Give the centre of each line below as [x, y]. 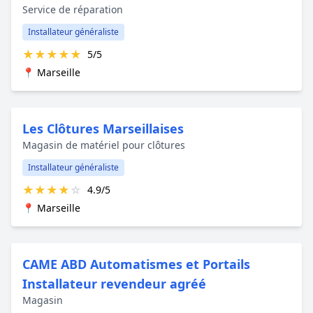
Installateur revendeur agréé [114, 283]
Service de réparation [73, 9]
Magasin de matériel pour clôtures [104, 145]
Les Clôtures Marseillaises [103, 128]
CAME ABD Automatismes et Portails [136, 264]
